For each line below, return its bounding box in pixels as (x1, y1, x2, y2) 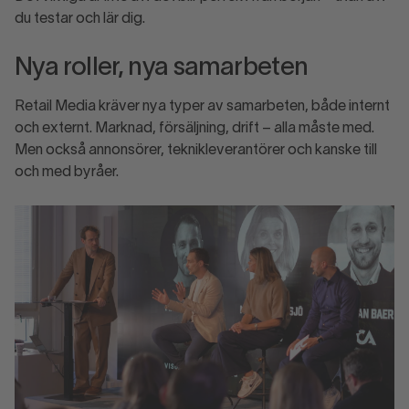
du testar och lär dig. (15, 13, 150, 26)
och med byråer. (15, 166, 123, 180)
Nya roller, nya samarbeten (15, 57, 315, 81)
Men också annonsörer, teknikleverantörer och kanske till (15, 144, 377, 158)
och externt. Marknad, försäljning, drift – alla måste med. (15, 122, 374, 136)
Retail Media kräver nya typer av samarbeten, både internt (15, 100, 390, 114)
